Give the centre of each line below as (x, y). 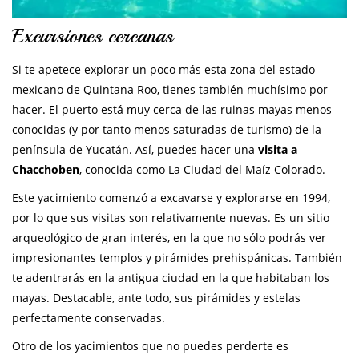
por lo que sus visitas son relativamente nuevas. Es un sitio (171, 217)
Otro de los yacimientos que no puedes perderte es (150, 345)
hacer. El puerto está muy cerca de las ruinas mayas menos (172, 109)
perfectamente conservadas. (89, 317)
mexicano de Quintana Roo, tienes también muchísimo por (170, 89)
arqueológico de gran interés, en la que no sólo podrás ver (169, 237)
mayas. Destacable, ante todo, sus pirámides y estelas (156, 297)
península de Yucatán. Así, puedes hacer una (135, 149)
